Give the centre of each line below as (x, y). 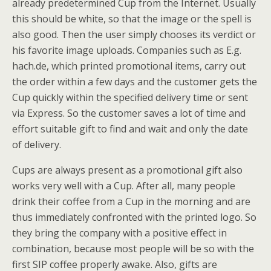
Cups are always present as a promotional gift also (127, 170)
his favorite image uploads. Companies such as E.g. (127, 50)
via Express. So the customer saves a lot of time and (129, 113)
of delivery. (37, 145)
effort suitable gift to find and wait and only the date (130, 129)
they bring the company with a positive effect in (119, 233)
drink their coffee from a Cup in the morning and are (131, 201)
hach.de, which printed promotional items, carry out (129, 66)
